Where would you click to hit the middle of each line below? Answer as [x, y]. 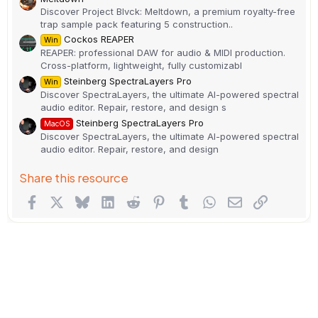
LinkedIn [135, 200]
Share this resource [74, 177]
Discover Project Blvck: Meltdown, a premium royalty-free [168, 11]
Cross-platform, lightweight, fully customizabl [141, 66]
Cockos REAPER [99, 39]
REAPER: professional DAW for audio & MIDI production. [163, 53]
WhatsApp [242, 200]
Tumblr [207, 200]
